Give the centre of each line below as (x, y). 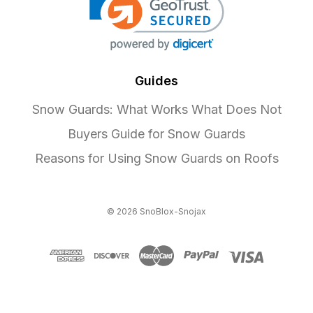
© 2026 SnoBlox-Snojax (156, 212)
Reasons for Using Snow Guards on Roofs (156, 159)
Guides (156, 81)
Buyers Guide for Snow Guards (156, 134)
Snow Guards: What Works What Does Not (156, 110)
